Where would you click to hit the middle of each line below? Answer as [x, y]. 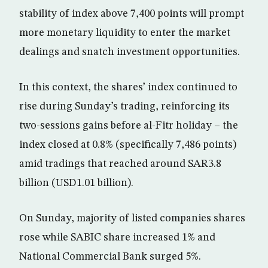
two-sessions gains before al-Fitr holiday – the [129, 126]
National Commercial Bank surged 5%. [110, 257]
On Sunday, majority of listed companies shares [132, 218]
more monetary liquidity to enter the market [125, 33]
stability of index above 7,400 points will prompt [132, 14]
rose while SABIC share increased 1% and [117, 237]
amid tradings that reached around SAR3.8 [120, 164]
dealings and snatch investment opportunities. [130, 52]
